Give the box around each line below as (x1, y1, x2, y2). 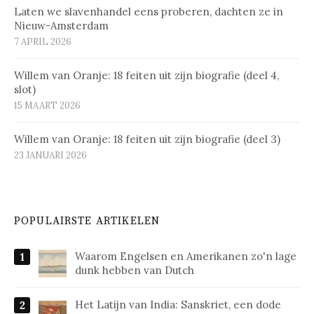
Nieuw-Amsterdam (14, 18, 109, 32)
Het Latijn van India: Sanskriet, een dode (75, 297, 281, 311)
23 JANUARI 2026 (14, 149, 87, 161)
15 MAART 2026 (14, 99, 81, 111)
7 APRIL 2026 (14, 35, 71, 48)
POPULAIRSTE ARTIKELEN (14, 214, 161, 228)
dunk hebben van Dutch (75, 263, 194, 277)
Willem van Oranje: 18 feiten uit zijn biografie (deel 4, (14, 68, 279, 82)
